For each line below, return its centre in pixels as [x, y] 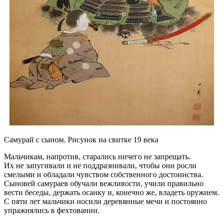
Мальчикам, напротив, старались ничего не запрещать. [97, 157]
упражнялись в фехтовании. [52, 211]
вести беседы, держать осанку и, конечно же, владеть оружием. [111, 193]
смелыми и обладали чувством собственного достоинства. [104, 175]
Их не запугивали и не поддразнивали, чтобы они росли [100, 166]
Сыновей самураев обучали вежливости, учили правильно [104, 184]
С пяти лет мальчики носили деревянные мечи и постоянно [106, 202]
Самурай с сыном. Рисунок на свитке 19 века [81, 140]
